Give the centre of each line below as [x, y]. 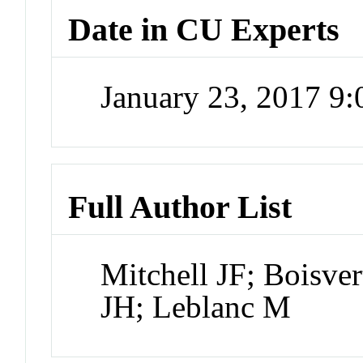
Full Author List [180, 207]
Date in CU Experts [204, 30]
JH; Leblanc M [196, 306]
